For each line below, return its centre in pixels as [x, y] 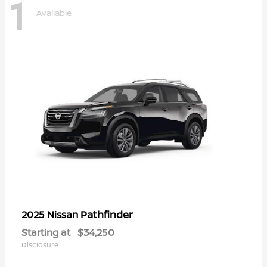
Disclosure [40, 245]
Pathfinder [107, 215]
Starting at [46, 233]
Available [54, 13]
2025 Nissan [51, 215]
